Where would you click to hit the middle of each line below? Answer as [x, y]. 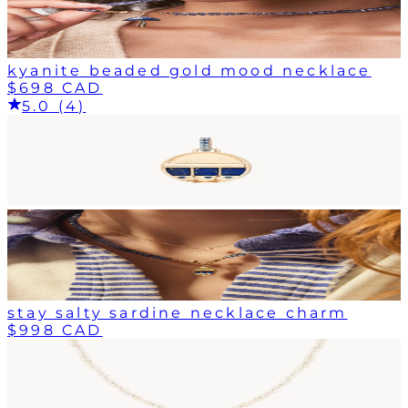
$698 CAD [55, 87]
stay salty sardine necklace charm [178, 312]
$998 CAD [55, 330]
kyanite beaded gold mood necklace [189, 70]
